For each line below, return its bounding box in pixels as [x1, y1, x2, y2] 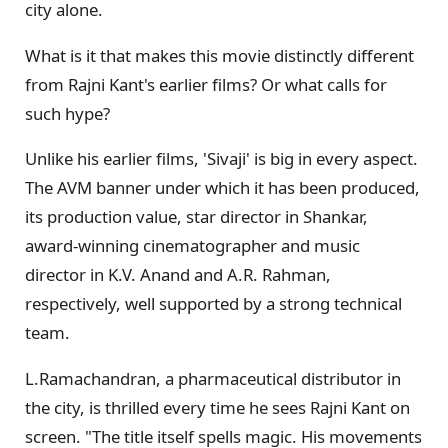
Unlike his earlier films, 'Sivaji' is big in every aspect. [25, 147, 418, 171]
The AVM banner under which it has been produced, [25, 176, 420, 200]
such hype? [25, 101, 110, 125]
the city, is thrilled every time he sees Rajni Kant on [25, 396, 410, 420]
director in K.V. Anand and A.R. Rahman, [25, 263, 331, 287]
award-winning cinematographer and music [25, 234, 360, 258]
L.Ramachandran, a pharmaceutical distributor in [25, 367, 401, 391]
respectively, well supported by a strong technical [25, 292, 402, 316]
